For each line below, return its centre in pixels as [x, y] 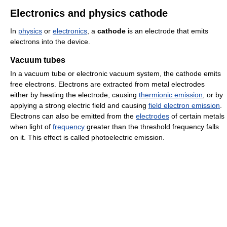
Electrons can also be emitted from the [73, 116]
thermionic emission [171, 95]
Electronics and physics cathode [89, 13]
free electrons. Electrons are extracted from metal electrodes [107, 84]
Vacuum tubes [38, 60]
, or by [213, 95]
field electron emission [184, 106]
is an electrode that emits [167, 31]
